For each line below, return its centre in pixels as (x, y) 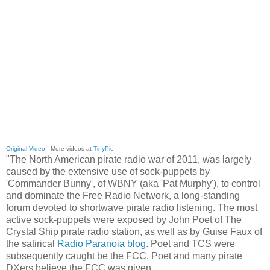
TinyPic (103, 149)
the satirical (32, 244)
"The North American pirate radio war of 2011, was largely (129, 160)
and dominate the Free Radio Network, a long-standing (123, 196)
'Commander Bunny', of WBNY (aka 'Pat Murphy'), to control (133, 184)
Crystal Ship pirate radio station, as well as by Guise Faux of (134, 232)
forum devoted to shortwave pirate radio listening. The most (132, 208)
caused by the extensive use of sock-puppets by (108, 172)
